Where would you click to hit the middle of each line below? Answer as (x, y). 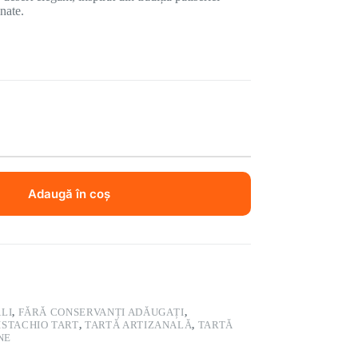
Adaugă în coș (69, 193)
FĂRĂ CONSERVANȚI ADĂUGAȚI (101, 312)
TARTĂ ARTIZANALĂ (139, 324)
